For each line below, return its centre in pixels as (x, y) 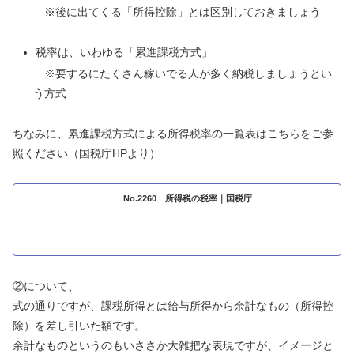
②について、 (46, 286)
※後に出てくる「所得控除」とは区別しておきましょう (177, 12)
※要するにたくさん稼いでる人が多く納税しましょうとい (183, 74)
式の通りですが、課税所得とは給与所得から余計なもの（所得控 (173, 305)
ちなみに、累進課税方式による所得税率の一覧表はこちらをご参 (173, 133)
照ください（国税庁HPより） (87, 153)
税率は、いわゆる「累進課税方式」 (124, 52)
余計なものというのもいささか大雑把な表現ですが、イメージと (173, 345)
